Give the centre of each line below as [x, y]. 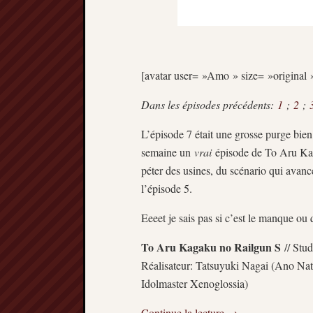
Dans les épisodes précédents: [209, 105]
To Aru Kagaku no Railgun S [211, 247]
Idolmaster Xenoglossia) [195, 284]
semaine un [168, 152]
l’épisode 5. [167, 189]
